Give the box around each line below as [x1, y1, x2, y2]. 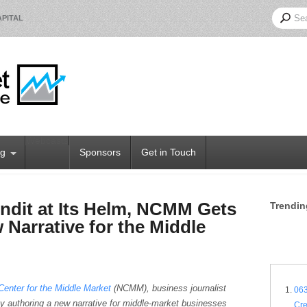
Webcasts [26, 135, 69, 146]
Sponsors [79, 147, 121, 158]
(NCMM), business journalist [111, 282, 226, 293]
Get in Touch [141, 147, 196, 158]
